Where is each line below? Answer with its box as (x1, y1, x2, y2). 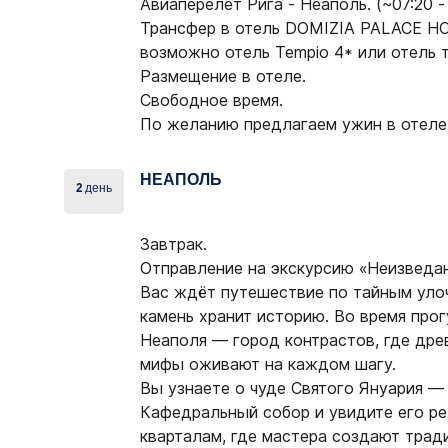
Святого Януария (291, 379, 424, 398)
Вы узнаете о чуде (140, 379, 292, 398)
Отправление (140, 259, 249, 278)
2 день (76, 183, 113, 195)
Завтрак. (140, 235, 208, 254)
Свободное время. (140, 91, 284, 110)
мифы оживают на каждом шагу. (140, 355, 397, 374)
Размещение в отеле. (140, 67, 307, 86)
